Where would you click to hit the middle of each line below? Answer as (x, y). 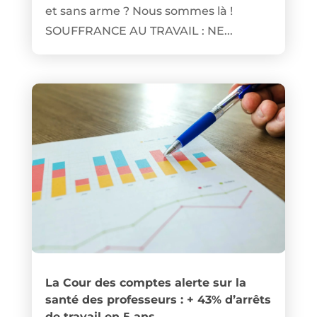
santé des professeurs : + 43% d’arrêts (158, 299)
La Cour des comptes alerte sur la (145, 282)
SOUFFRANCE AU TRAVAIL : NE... (139, 31)
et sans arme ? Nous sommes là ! (139, 11)
